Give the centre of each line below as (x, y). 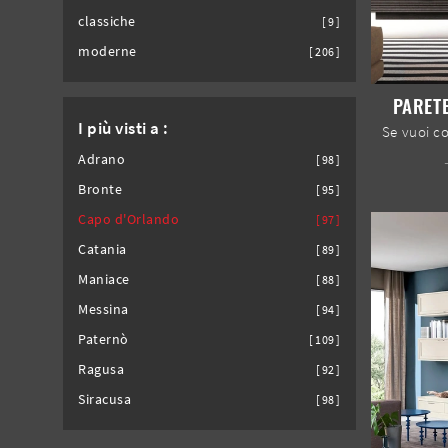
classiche (107, 21)
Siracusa (105, 399)
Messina (103, 309)
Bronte (100, 189)
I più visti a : (123, 127)
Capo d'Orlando (129, 219)
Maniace (104, 279)
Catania (102, 249)
